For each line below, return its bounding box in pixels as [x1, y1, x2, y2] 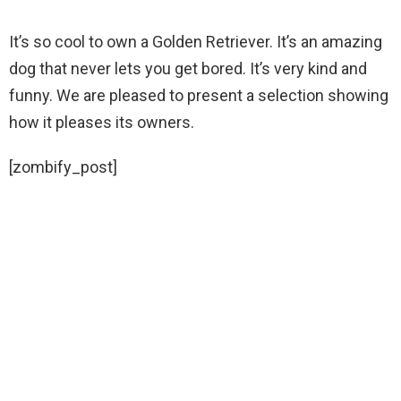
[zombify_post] [9, 158, 117, 176]
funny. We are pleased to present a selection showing [9, 86, 388, 105]
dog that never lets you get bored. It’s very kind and [9, 59, 367, 78]
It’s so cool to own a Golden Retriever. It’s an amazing [9, 32, 382, 51]
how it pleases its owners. [9, 113, 194, 132]
